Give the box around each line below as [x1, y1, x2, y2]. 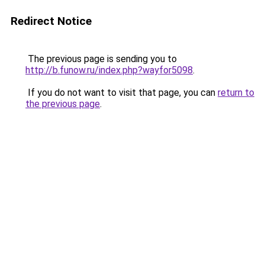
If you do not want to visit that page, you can [25, 87, 218, 98]
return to [218, 87, 254, 98]
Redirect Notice [11, 14, 92, 28]
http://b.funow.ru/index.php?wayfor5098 [25, 64, 193, 76]
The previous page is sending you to [25, 53, 177, 64]
